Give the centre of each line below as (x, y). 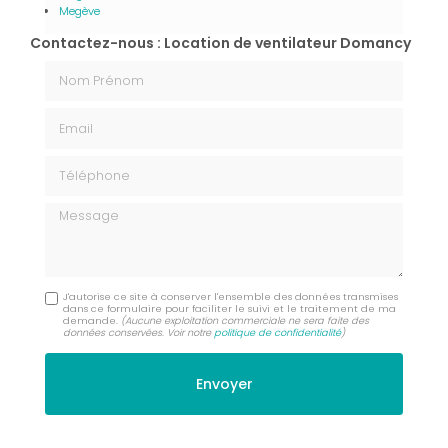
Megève (79, 10)
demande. (92, 320)
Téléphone (81, 163)
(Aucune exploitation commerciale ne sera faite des (245, 320)
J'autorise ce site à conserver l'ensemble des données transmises (231, 296)
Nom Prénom (91, 69)
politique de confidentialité (278, 332)
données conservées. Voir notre (139, 332)
